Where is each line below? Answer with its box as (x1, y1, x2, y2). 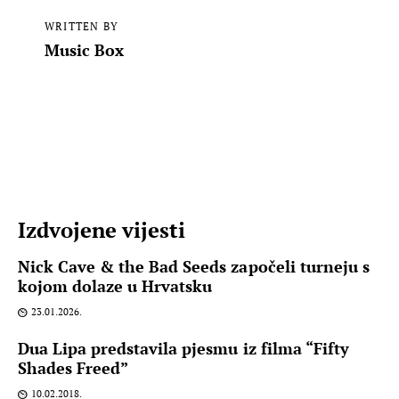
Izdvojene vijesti (18, 216, 186, 245)
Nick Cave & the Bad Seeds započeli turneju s (18, 255, 370, 277)
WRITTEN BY (44, 19, 118, 33)
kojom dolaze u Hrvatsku (18, 274, 213, 297)
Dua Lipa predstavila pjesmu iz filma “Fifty (18, 337, 349, 359)
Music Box (44, 39, 125, 61)
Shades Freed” (18, 356, 129, 379)
